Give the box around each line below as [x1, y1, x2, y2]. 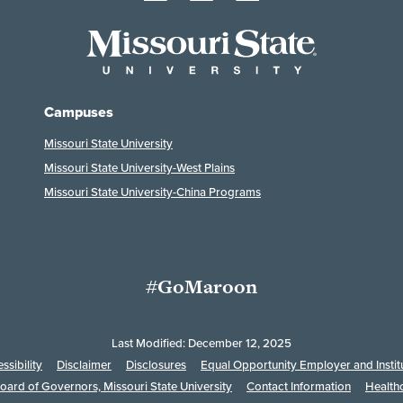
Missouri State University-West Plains [44, 159, 235, 177]
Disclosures [126, 356, 186, 374]
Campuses [44, 102, 113, 123]
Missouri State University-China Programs [44, 184, 261, 201]
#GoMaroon [146, 273, 257, 301]
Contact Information [246, 378, 351, 396]
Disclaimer [57, 356, 112, 374]
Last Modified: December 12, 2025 [112, 335, 291, 353]
